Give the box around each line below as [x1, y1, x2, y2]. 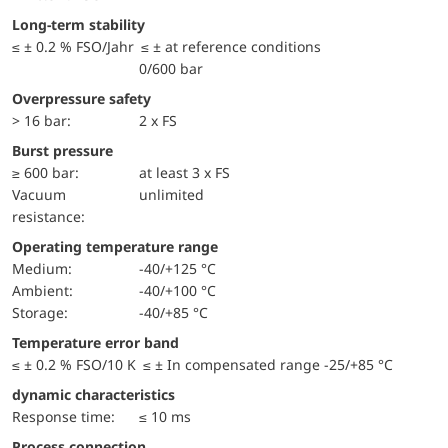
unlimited [139, 184, 205, 204]
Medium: [25, 258, 72, 278]
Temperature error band [12, 332, 179, 352]
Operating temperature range [12, 236, 218, 256]
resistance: [12, 206, 85, 226]
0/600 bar [139, 58, 204, 78]
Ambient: [21, 280, 73, 300]
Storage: [20, 302, 68, 322]
